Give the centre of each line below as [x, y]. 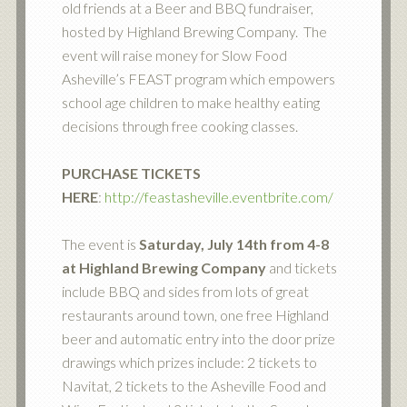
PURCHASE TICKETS [131, 173]
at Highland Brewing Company [164, 268]
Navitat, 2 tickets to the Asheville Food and [194, 386]
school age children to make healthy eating [190, 102]
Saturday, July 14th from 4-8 [233, 244]
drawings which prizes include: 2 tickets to [189, 362]
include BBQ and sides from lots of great [185, 291]
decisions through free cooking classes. [179, 126]
